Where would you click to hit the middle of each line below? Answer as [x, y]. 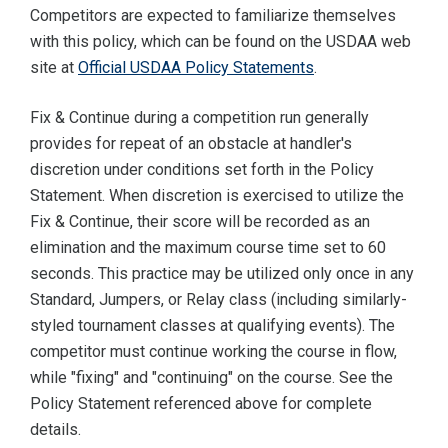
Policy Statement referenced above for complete [201, 404]
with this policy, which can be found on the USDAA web [220, 42]
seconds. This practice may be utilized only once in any [222, 274]
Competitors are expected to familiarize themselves [213, 16]
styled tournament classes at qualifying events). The [212, 326]
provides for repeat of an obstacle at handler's [191, 144]
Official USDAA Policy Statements [196, 68]
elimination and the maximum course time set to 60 [208, 248]
